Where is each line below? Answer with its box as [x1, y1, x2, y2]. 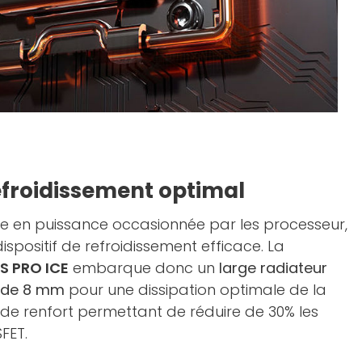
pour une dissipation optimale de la [65, 280, 326, 301]
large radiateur [219, 258, 327, 279]
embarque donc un [69, 258, 219, 279]
